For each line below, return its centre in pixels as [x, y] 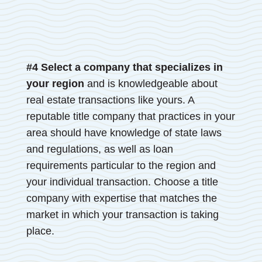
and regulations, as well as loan [99, 149]
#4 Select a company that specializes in [124, 68]
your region [55, 84]
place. [40, 231]
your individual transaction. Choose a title [122, 182]
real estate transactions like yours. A [110, 100]
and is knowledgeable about [151, 84]
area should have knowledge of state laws [124, 133]
